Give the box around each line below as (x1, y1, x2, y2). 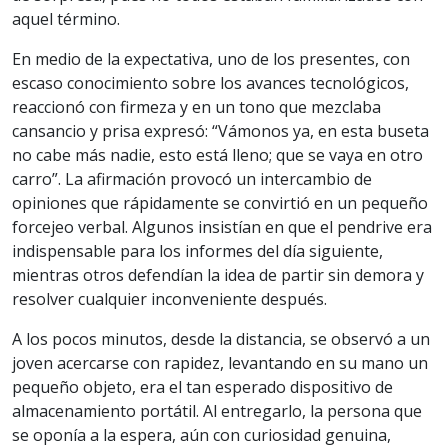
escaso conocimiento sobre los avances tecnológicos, (12, 72, 409, 95)
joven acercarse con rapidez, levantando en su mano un (12, 352, 428, 375)
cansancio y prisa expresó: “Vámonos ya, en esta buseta (12, 120, 429, 143)
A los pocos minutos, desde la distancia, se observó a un (12, 328, 430, 351)
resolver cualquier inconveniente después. (12, 288, 327, 311)
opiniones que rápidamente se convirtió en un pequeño (12, 192, 428, 215)
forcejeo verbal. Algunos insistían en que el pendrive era (12, 216, 432, 239)
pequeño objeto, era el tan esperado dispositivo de (12, 376, 393, 399)
